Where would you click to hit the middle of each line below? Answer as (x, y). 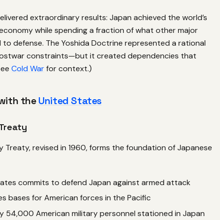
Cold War (28, 69)
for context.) (68, 69)
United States (70, 101)
